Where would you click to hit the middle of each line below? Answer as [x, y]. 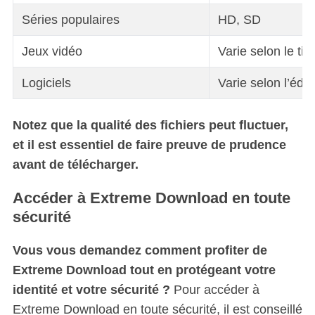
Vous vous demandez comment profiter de [140, 250]
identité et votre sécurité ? [91, 289]
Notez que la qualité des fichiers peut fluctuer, [150, 125]
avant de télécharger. [75, 164]
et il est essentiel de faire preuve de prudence [149, 144]
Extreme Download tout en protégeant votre [144, 270]
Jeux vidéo [52, 52]
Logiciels [46, 83]
